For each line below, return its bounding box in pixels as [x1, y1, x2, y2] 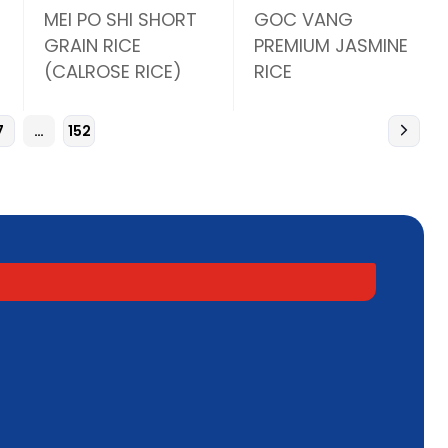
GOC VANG [254, 7, 354, 33]
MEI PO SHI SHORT [44, 7, 198, 33]
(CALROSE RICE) [44, 59, 183, 85]
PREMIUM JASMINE [254, 33, 409, 59]
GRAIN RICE [44, 33, 142, 59]
